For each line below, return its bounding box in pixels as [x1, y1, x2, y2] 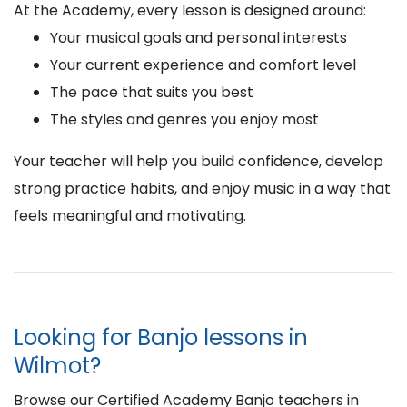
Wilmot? [14, 351, 101, 381]
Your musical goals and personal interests [50, 27, 347, 48]
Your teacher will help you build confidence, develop [14, 151, 383, 172]
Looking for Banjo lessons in [14, 323, 308, 352]
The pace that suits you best [50, 82, 253, 103]
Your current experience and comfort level [50, 55, 356, 75]
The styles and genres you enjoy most [50, 109, 319, 130]
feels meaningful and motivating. [14, 205, 246, 226]
